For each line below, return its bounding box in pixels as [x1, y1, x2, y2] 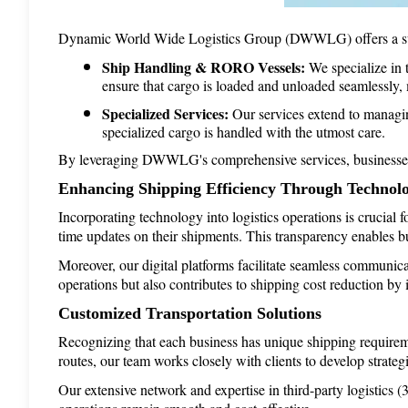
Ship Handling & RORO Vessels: [102, 56, 305, 77]
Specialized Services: [102, 102, 229, 124]
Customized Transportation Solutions [58, 303, 321, 322]
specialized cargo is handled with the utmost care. [102, 121, 385, 141]
